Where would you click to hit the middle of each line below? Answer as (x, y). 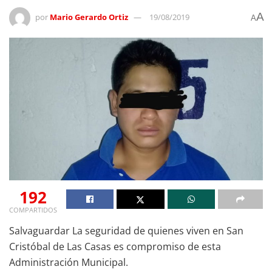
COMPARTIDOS (33, 209)
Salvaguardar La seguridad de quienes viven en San (126, 230)
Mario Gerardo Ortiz (89, 17)
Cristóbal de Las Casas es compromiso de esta (115, 246)
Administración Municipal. (69, 262)
